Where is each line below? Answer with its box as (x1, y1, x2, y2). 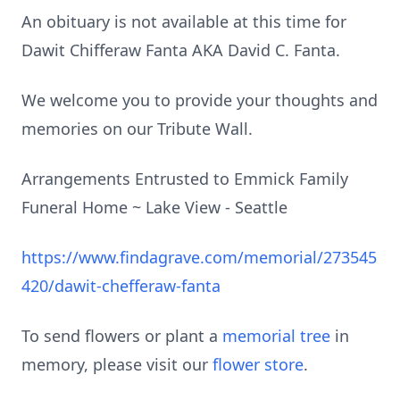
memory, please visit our (21, 354, 212, 375)
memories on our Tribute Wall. (21, 118, 253, 139)
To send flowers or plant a (21, 325, 222, 346)
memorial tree (222, 325, 330, 346)
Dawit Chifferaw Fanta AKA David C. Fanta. (21, 39, 340, 61)
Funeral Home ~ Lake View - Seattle (21, 196, 287, 218)
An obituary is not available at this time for (21, 11, 346, 32)
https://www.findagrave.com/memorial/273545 (21, 246, 377, 268)
